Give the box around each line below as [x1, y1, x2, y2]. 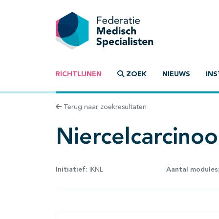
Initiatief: [56, 166, 88, 173]
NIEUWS [162, 71, 190, 78]
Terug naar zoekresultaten [62, 104, 147, 111]
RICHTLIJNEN [56, 71, 102, 78]
